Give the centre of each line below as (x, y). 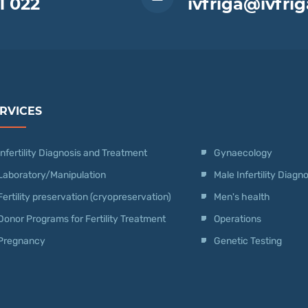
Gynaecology (244, 153)
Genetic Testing (247, 241)
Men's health (242, 197)
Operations (238, 219)
